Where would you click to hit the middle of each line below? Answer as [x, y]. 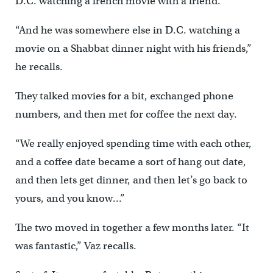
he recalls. [39, 66]
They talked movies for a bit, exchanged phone [124, 96]
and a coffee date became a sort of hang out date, [130, 161]
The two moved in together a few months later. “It [132, 227]
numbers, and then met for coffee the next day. [126, 114]
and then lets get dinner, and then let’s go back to [131, 180]
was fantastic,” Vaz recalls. [76, 246]
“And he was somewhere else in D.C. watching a [127, 30]
